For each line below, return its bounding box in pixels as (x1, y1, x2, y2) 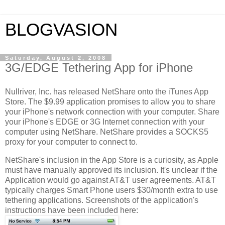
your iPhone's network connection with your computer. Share (5, 107, 219, 116)
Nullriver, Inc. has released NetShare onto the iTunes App (5, 87, 208, 96)
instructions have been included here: (5, 205, 138, 214)
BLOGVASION (5, 20, 118, 39)
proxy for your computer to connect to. (5, 137, 138, 146)
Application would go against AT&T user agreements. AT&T (5, 175, 216, 184)
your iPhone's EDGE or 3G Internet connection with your (5, 117, 204, 126)
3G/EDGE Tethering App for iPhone (5, 61, 193, 74)
